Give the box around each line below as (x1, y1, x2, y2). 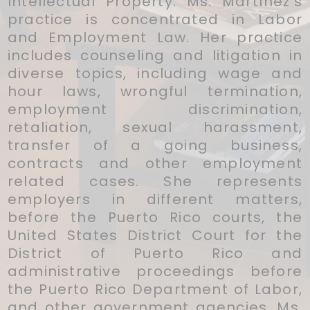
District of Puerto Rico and (8, 243, 302, 263)
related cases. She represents (8, 171, 302, 191)
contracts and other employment (8, 153, 302, 173)
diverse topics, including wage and (8, 63, 302, 83)
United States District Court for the (8, 225, 302, 245)
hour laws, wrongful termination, (8, 81, 302, 101)
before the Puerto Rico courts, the (8, 207, 302, 227)
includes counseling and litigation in (8, 45, 302, 65)
